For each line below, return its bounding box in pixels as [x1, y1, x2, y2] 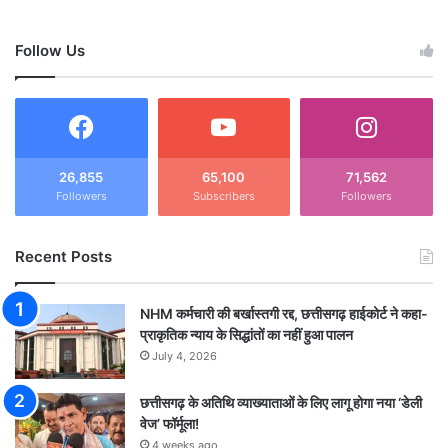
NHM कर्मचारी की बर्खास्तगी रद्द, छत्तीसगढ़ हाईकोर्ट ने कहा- [140, 304, 428, 322]
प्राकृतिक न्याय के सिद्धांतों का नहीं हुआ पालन [140, 325, 353, 343]
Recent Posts [15, 246, 112, 266]
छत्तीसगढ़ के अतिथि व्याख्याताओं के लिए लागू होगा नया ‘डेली [140, 393, 422, 411]
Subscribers [192, 188, 255, 203]
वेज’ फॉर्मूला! [140, 414, 199, 432]
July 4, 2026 [152, 348, 217, 363]
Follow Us [15, 40, 85, 60]
